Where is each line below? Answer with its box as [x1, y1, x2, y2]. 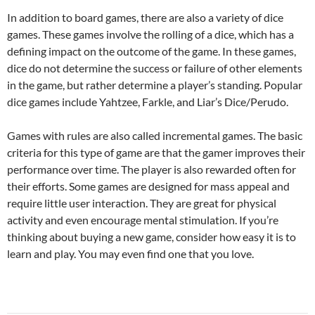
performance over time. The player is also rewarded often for [7, 162, 296, 176]
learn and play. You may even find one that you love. [7, 247, 254, 260]
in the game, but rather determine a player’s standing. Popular [7, 78, 302, 91]
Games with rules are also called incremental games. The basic [7, 129, 302, 142]
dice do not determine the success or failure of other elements [7, 61, 302, 75]
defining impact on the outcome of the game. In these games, [7, 44, 296, 58]
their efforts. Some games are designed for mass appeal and [7, 179, 290, 193]
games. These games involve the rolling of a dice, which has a [7, 27, 294, 41]
